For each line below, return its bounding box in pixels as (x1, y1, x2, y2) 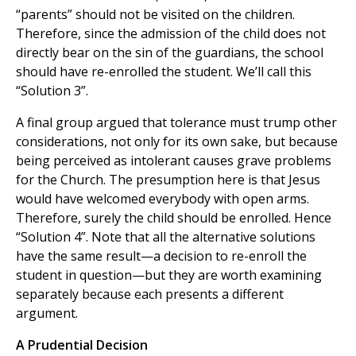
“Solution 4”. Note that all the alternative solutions (16, 228, 315, 246)
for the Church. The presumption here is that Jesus (16, 171, 320, 189)
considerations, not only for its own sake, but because (16, 133, 338, 151)
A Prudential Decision (16, 336, 148, 354)
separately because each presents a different (16, 285, 284, 304)
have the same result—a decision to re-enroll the (16, 247, 307, 265)
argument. (16, 304, 78, 323)
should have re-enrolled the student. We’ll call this (16, 63, 311, 81)
